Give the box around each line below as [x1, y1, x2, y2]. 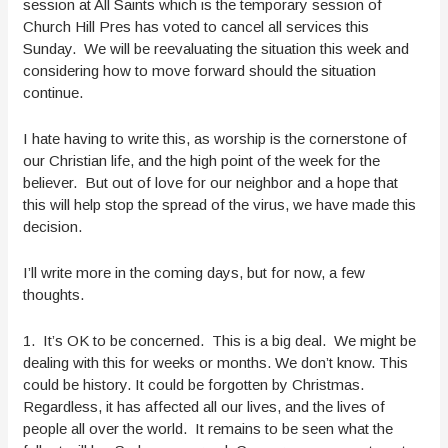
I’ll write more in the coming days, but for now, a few [23, 264, 366, 282]
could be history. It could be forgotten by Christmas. [23, 376, 365, 394]
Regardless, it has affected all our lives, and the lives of [23, 398, 386, 416]
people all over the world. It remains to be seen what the [23, 420, 394, 438]
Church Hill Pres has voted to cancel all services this [23, 18, 370, 36]
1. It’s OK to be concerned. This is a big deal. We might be [23, 332, 417, 350]
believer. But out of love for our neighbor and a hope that [23, 174, 399, 192]
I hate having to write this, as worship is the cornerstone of [23, 130, 408, 148]
